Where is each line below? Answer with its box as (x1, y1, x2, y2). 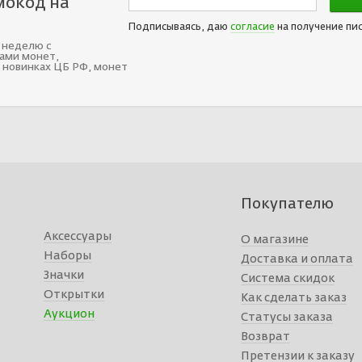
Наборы (43, 250, 91, 263)
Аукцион (43, 309, 95, 321)
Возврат (241, 331, 291, 343)
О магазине (241, 234, 309, 246)
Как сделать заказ (241, 293, 347, 305)
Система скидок (241, 273, 335, 285)
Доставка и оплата (241, 254, 354, 266)
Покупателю (241, 197, 335, 213)
